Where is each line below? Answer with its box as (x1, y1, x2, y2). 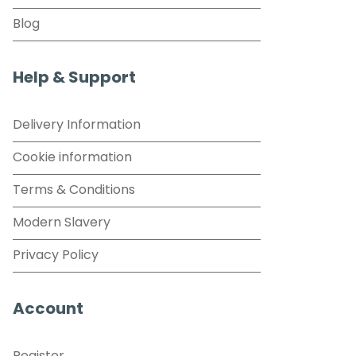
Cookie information (13, 151, 132, 164)
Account (13, 301, 83, 318)
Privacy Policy (13, 249, 99, 262)
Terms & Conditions (13, 184, 135, 197)
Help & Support (13, 70, 136, 87)
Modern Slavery (13, 216, 110, 230)
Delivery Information (13, 118, 141, 132)
